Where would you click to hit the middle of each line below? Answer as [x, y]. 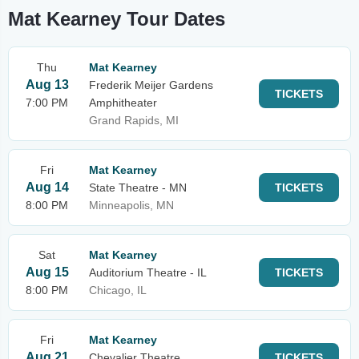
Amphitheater [123, 103]
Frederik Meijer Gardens [151, 85]
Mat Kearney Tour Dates [117, 19]
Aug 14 [47, 187]
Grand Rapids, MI [134, 120]
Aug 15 [47, 272]
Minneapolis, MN [131, 205]
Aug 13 [47, 85]
